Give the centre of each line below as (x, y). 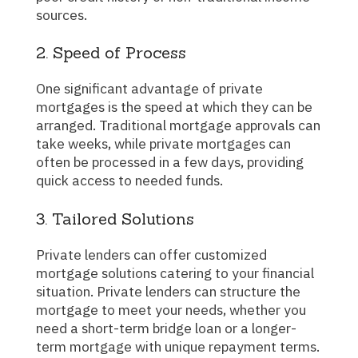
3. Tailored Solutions (115, 218)
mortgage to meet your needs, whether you (171, 309)
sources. (62, 14)
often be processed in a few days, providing (170, 162)
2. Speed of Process (111, 53)
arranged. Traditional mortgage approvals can (178, 125)
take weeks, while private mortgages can (163, 144)
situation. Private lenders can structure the (168, 291)
